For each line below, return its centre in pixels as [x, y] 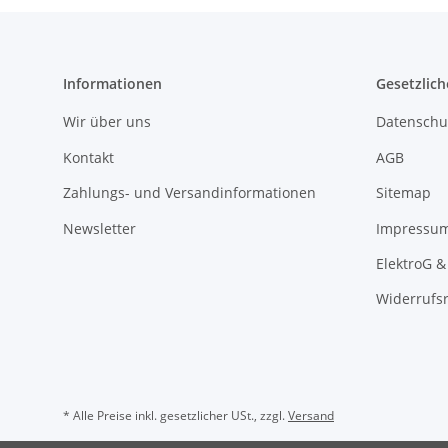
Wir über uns [107, 122]
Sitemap [403, 193]
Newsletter [99, 228]
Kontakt [88, 157]
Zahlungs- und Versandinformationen [189, 193]
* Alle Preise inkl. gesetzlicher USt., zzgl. [175, 415]
